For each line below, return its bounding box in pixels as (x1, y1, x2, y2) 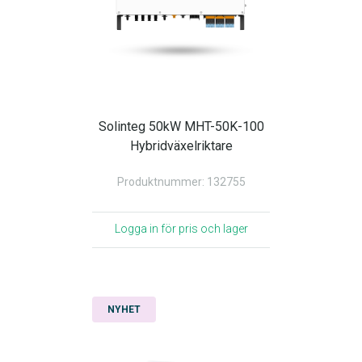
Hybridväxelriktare (129, 138, 233, 154)
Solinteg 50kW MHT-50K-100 (98, 119, 264, 134)
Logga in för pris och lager (114, 222, 248, 235)
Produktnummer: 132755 (116, 175, 246, 188)
